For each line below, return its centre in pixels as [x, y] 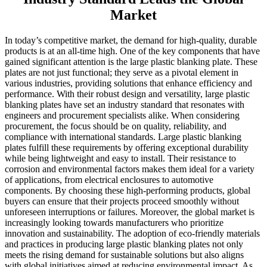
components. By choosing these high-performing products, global [128, 191]
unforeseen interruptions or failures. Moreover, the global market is [130, 212]
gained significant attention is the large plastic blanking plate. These [131, 62]
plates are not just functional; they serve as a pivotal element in [122, 73]
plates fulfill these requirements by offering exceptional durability [127, 148]
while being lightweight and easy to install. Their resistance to [120, 159]
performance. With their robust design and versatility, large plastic [127, 94]
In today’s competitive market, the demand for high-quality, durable [131, 41]
